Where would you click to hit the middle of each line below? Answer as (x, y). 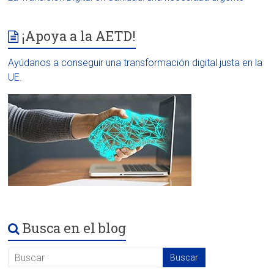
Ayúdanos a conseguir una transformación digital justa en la (135, 63)
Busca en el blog (75, 228)
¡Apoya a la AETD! (79, 36)
